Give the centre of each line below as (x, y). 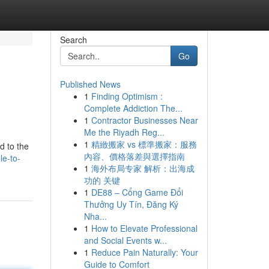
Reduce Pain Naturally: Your (144, 252)
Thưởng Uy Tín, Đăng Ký (131, 204)
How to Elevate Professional (144, 228)
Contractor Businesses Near (144, 120)
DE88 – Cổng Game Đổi (137, 192)
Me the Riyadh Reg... (124, 132)
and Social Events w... (125, 240)
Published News (90, 84)
